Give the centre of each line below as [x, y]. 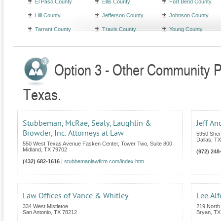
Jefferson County [123, 16]
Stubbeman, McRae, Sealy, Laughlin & [87, 124]
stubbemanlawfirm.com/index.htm [104, 162]
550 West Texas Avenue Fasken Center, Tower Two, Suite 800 [97, 144]
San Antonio [37, 212]
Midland [32, 150]
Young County [186, 29]
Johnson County [189, 16]
